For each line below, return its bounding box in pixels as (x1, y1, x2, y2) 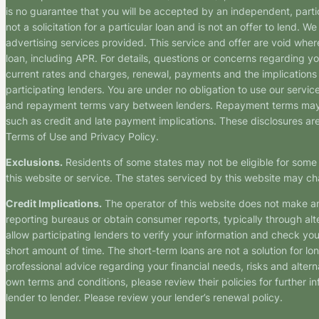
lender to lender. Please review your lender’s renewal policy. (6, 291, 283, 304)
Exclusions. (6, 155, 63, 168)
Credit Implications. (6, 197, 102, 210)
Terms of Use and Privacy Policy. (6, 130, 159, 142)
